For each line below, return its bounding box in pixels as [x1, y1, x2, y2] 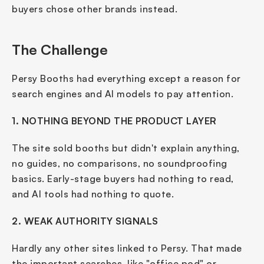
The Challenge [12, 41, 108, 58]
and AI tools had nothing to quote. [12, 188, 174, 200]
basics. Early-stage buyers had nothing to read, [12, 173, 234, 184]
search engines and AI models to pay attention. [12, 88, 233, 100]
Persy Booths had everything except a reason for [12, 72, 241, 84]
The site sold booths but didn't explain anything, [12, 142, 240, 154]
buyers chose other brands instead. [12, 3, 177, 15]
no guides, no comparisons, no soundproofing [12, 157, 227, 169]
